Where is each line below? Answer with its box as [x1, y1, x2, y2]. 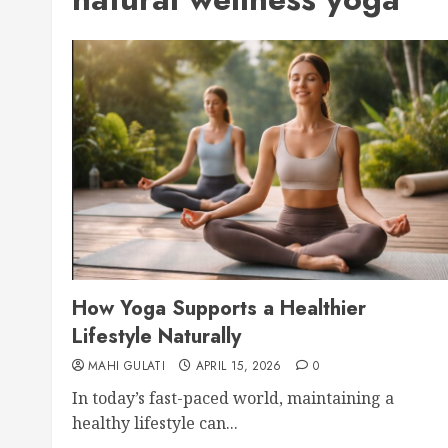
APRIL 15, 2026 [195, 357, 282, 375]
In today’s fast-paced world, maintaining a [72, 387, 394, 409]
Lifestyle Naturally [72, 322, 241, 351]
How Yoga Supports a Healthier [72, 294, 366, 323]
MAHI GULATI [88, 357, 165, 375]
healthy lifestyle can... [72, 412, 238, 434]
